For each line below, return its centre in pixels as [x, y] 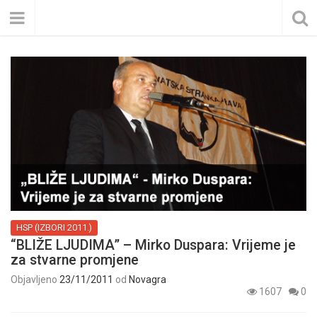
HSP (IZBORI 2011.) [54, 228]
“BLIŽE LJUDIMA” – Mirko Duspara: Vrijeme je [153, 246]
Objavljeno [35, 280]
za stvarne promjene [75, 260]
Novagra [148, 280]
